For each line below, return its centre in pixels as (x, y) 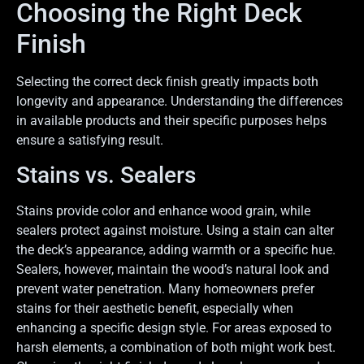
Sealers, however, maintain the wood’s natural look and (173, 270)
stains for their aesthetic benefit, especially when (155, 309)
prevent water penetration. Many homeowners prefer (165, 289)
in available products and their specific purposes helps (171, 120)
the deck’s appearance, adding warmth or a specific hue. (176, 250)
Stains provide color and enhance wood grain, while (163, 211)
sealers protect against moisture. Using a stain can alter (175, 231)
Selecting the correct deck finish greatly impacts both (167, 81)
